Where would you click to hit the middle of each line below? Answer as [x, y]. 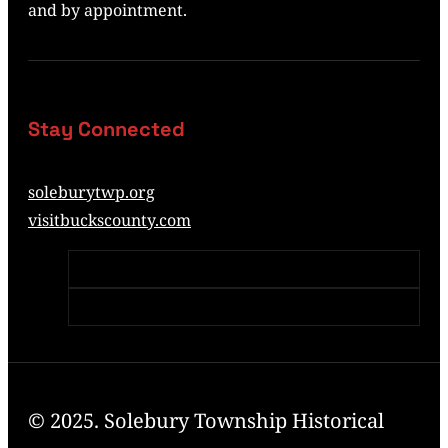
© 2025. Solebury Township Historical [206, 420]
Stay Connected [106, 129]
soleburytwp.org [91, 191]
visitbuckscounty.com [109, 219]
